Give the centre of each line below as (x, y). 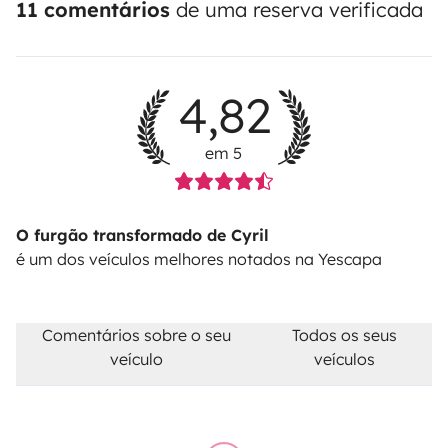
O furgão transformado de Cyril (142, 234)
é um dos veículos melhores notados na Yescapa (199, 258)
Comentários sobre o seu (137, 334)
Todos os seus (345, 334)
